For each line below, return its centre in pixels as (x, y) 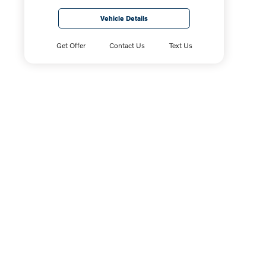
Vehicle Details (124, 18)
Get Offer (71, 45)
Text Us (180, 45)
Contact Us (127, 45)
